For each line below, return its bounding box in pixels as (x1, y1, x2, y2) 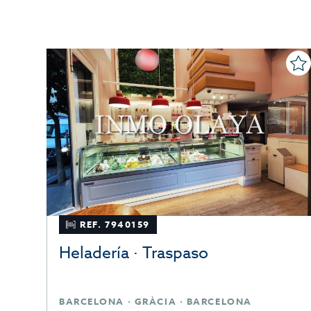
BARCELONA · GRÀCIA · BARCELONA (59, 295, 252, 308)
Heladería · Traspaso (59, 242, 208, 266)
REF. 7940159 (80, 218, 151, 231)
